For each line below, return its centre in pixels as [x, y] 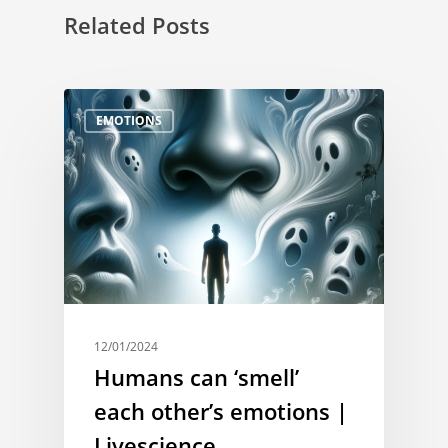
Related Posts [137, 25]
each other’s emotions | [221, 410]
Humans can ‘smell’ [196, 376]
